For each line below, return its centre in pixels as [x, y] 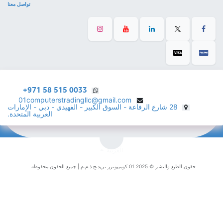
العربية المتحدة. [37, 114]
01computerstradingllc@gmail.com [82, 100]
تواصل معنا [26, 4]
